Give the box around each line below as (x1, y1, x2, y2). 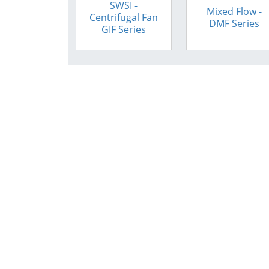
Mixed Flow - (207, 4, 262, 18)
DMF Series (209, 17, 259, 31)
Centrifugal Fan (89, 11, 158, 25)
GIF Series (101, 23, 146, 37)
